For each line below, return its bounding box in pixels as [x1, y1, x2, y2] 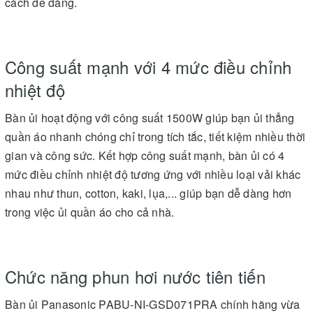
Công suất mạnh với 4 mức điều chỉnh [5, 54, 292, 79]
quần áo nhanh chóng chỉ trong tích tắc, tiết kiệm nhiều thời [5, 128, 305, 145]
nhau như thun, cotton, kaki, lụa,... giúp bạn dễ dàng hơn [5, 184, 292, 201]
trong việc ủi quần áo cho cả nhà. [5, 203, 175, 220]
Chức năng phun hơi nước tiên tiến [5, 263, 265, 289]
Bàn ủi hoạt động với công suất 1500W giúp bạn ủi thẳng [5, 109, 295, 126]
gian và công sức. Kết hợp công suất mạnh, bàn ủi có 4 [5, 147, 285, 163]
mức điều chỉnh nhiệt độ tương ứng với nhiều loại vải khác [5, 166, 301, 182]
